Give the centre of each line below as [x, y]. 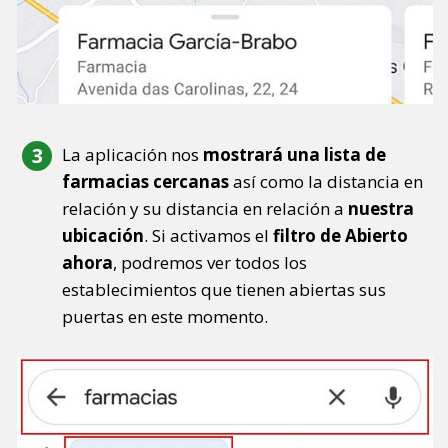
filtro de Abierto [340, 236]
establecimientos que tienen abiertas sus [224, 290]
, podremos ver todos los [210, 263]
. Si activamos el [208, 236]
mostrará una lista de [294, 155]
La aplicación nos [132, 155]
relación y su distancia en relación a [205, 209]
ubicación [103, 236]
